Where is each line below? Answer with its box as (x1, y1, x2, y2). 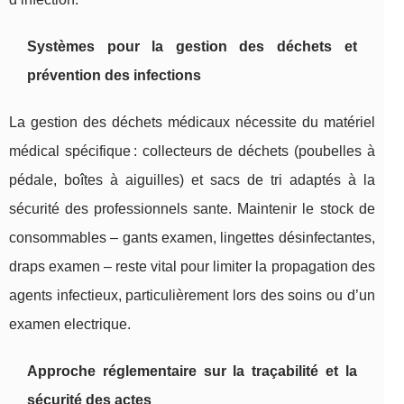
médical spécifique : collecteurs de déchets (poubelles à (9, 143, 375, 160)
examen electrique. (9, 317, 131, 333)
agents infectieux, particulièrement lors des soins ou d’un (9, 288, 375, 304)
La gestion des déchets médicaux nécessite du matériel (9, 115, 375, 131)
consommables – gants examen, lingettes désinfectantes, (9, 230, 375, 246)
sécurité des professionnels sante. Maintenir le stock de (9, 201, 375, 217)
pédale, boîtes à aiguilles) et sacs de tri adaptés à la (9, 172, 375, 188)
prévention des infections (27, 68, 201, 84)
